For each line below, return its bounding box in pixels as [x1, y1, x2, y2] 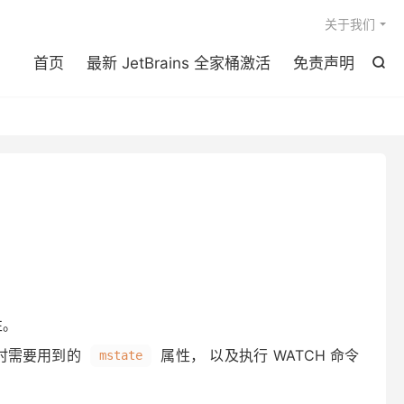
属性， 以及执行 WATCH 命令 [156, 346, 359, 364]
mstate [99, 348, 143, 363]
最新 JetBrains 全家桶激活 [87, 54, 271, 72]
